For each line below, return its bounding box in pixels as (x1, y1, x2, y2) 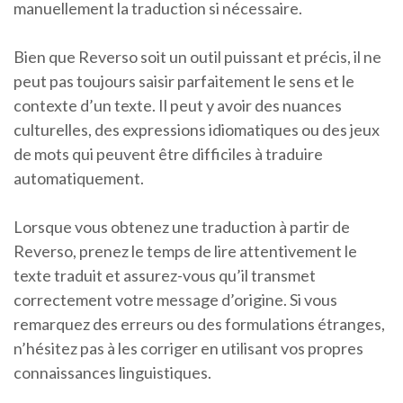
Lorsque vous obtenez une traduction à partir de (13, 217, 350, 237)
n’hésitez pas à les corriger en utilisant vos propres (13, 338, 363, 359)
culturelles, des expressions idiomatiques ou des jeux (13, 120, 380, 140)
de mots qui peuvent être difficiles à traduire (13, 144, 323, 165)
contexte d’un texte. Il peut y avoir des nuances (13, 95, 342, 116)
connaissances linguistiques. (13, 363, 211, 383)
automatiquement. (13, 168, 144, 189)
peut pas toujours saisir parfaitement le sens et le (13, 71, 354, 92)
